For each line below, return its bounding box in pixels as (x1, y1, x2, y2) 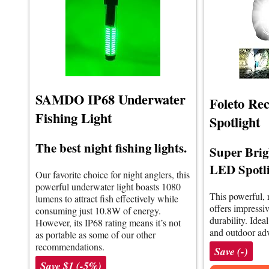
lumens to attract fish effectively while (35, 192, 178, 205)
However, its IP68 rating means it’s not (35, 216, 181, 229)
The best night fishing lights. (35, 138, 187, 157)
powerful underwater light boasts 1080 (35, 180, 181, 193)
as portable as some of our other (35, 228, 156, 241)
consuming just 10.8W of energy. (35, 204, 161, 217)
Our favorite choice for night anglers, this (35, 168, 190, 181)
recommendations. (35, 240, 104, 253)
